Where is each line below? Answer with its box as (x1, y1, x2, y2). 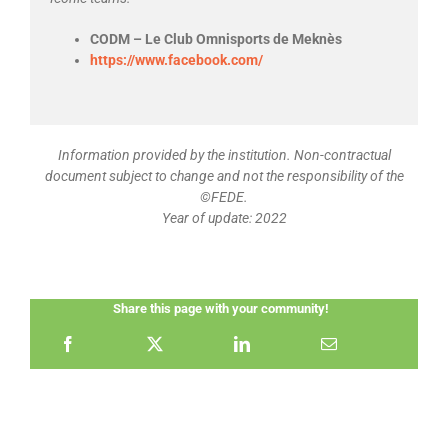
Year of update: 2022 (161, 209, 287, 226)
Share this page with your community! (112, 300, 329, 316)
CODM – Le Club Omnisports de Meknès (90, 30, 342, 47)
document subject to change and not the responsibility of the (44, 167, 404, 184)
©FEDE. (200, 188, 248, 205)
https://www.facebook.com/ (90, 51, 263, 68)
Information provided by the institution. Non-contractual (57, 146, 391, 163)
